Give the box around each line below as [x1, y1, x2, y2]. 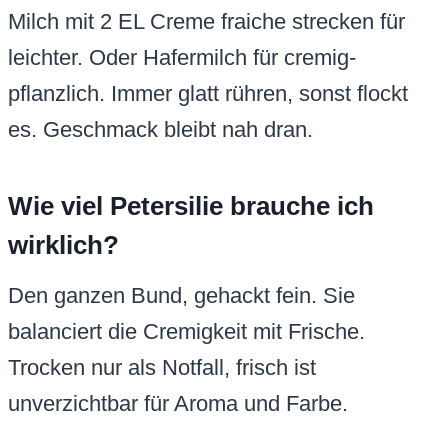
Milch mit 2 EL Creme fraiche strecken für [8, 9, 405, 35]
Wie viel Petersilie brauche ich [8, 191, 374, 222]
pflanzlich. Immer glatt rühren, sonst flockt [8, 81, 408, 107]
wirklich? [8, 230, 119, 261]
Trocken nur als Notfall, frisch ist [8, 355, 316, 381]
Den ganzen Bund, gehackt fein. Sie [8, 283, 355, 309]
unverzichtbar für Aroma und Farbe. [8, 391, 348, 417]
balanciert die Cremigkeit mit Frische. [8, 319, 365, 345]
